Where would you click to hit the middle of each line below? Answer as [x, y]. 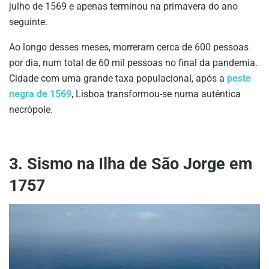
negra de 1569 [40, 94]
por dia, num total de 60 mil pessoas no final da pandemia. [133, 63]
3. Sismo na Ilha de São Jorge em [131, 164]
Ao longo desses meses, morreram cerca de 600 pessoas [129, 47]
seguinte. [28, 22]
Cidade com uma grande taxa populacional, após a [118, 79]
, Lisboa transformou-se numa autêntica [156, 94]
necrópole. [31, 110]
